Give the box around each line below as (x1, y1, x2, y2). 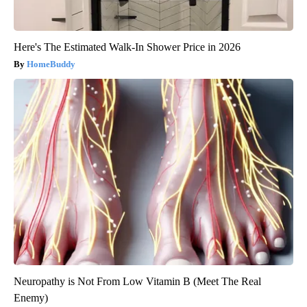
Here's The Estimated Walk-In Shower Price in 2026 (14, 41, 241, 53)
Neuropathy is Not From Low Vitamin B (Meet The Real (14, 275, 261, 288)
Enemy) (14, 292, 48, 304)
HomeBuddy (27, 59, 75, 70)
